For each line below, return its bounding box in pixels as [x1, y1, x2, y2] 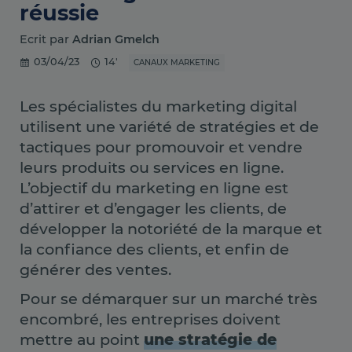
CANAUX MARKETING [134, 57, 220, 68]
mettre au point [20, 330, 140, 350]
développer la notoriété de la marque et [20, 218, 322, 238]
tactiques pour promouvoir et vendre [20, 137, 302, 156]
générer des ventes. [20, 259, 171, 279]
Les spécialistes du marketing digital [20, 96, 297, 115]
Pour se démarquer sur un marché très [20, 289, 317, 309]
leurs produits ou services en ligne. [20, 157, 284, 177]
